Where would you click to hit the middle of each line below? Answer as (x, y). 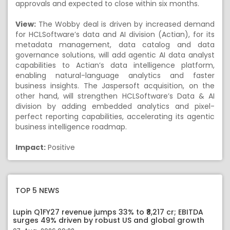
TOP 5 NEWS (37, 191)
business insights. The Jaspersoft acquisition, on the (115, 86)
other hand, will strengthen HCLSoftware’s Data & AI (115, 96)
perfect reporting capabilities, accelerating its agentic (115, 117)
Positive (60, 147)
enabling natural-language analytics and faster (115, 75)
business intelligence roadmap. (71, 127)
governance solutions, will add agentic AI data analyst (115, 55)
